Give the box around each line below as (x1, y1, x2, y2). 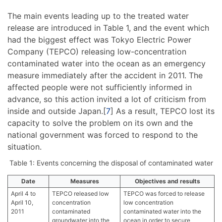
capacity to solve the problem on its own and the (7, 117, 193, 128)
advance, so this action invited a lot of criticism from (7, 94, 206, 104)
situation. (7, 141, 42, 152)
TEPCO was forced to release (123, 189, 205, 197)
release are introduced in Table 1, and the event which (7, 22, 209, 33)
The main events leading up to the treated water (7, 10, 189, 21)
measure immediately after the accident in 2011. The (7, 70, 203, 80)
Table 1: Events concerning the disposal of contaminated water (9, 158, 213, 167)
